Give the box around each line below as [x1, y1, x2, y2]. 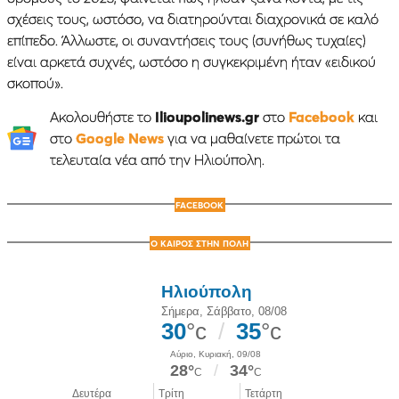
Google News [75, 128, 164, 147]
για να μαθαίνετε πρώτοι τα [163, 128, 340, 147]
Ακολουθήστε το [49, 107, 155, 126]
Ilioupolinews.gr [154, 107, 259, 126]
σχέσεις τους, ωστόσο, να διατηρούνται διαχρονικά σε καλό [7, 9, 379, 28]
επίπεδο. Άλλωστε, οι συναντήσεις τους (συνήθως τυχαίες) [7, 30, 366, 49]
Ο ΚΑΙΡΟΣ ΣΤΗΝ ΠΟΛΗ [151, 237, 248, 249]
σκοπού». [7, 73, 63, 92]
